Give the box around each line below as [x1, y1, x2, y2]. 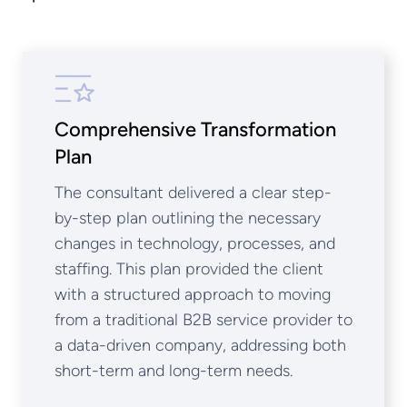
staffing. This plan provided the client [55, 259, 323, 279]
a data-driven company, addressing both [55, 335, 346, 355]
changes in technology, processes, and [55, 233, 335, 253]
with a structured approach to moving [55, 284, 331, 304]
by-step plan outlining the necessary [55, 208, 321, 228]
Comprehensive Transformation [55, 117, 336, 142]
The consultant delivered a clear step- [55, 183, 332, 203]
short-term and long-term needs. [55, 361, 293, 381]
